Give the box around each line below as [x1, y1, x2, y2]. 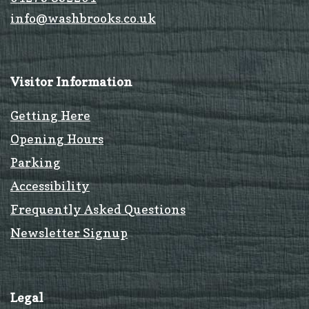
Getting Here [10, 108, 90, 123]
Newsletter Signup [10, 225, 128, 240]
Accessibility [10, 178, 90, 193]
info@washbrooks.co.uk [10, 10, 156, 26]
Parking [10, 154, 61, 170]
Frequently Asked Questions [10, 201, 186, 217]
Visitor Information [10, 74, 132, 89]
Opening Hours [10, 131, 103, 146]
